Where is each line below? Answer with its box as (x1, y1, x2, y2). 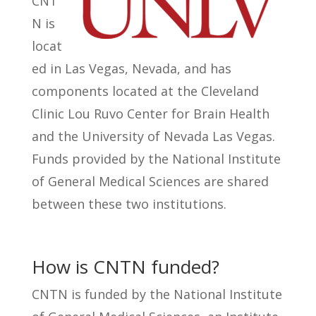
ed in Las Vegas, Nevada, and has (31, 60, 231, 77)
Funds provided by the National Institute (31, 150, 281, 167)
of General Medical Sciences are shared (31, 173, 269, 190)
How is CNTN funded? (31, 254, 219, 279)
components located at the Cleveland (31, 83, 259, 99)
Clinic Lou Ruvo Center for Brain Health (31, 105, 269, 122)
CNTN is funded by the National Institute (31, 286, 282, 303)
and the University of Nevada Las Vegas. (31, 128, 275, 145)
